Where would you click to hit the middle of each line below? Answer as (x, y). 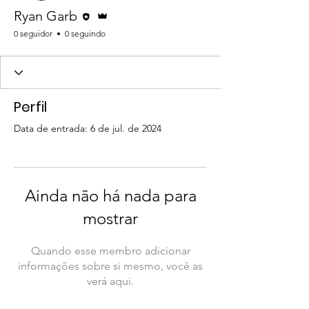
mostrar (110, 218)
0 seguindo (85, 33)
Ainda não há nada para (110, 196)
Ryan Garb (46, 16)
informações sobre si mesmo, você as (110, 266)
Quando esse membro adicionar (110, 251)
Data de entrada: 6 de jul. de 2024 (88, 128)
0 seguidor (33, 33)
